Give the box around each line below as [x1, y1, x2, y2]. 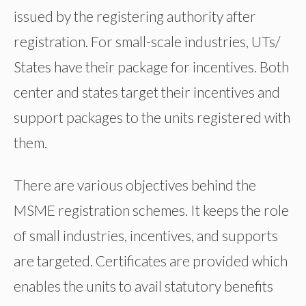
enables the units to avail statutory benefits [14, 277, 273, 295]
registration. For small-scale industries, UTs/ [14, 33, 280, 51]
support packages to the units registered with [14, 109, 290, 126]
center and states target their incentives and [14, 83, 280, 101]
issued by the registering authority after [14, 8, 256, 25]
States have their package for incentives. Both [14, 58, 289, 76]
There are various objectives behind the [14, 176, 256, 194]
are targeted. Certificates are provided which [14, 252, 288, 270]
